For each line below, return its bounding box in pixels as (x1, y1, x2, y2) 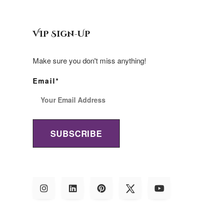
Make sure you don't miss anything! (33, 55, 147, 66)
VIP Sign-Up (33, 28, 90, 40)
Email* (33, 75, 60, 86)
